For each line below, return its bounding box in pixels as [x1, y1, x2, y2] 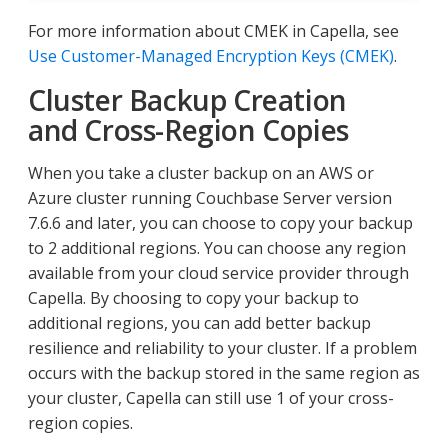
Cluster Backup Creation [28, 80, 347, 119]
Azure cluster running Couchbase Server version [28, 186, 392, 209]
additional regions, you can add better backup [28, 311, 371, 334]
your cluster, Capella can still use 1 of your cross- [28, 386, 394, 409]
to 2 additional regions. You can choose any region [28, 236, 406, 259]
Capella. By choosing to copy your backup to [28, 286, 359, 309]
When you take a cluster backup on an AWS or [28, 161, 374, 184]
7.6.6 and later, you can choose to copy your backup [28, 211, 413, 234]
